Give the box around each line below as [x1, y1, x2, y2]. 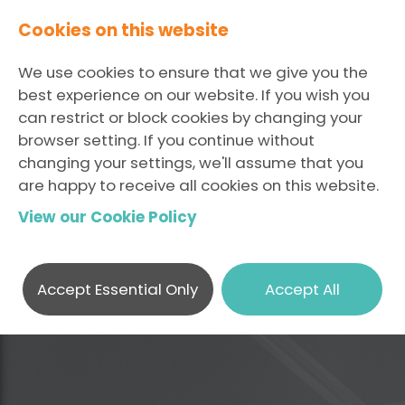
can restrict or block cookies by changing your [18, 107, 363, 128]
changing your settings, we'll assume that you [18, 152, 363, 174]
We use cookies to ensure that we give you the [18, 61, 368, 83]
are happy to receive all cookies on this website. [18, 174, 379, 196]
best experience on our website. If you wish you [18, 84, 370, 106]
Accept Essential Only [37, 278, 199, 300]
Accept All [264, 278, 340, 300]
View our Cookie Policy [18, 206, 197, 228]
